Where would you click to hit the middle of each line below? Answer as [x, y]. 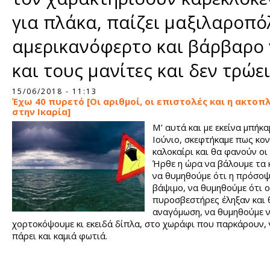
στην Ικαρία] [41, 111]
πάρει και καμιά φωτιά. [60, 236]
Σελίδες [25, 86]
